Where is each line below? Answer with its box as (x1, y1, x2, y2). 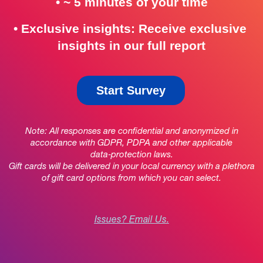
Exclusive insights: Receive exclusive (21, 22, 247, 36)
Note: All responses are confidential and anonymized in (25, 127, 238, 136)
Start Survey (96, 84, 166, 97)
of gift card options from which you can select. (42, 174, 221, 183)
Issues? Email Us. (94, 216, 169, 225)
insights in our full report (58, 39, 205, 53)
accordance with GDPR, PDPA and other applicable (31, 139, 232, 148)
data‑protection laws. (90, 151, 173, 160)
